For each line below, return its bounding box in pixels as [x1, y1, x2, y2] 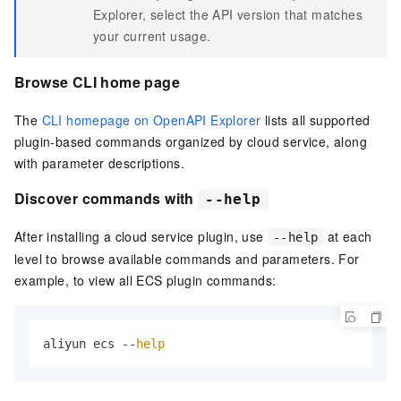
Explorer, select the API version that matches [93, 5, 363, 24]
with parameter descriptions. [14, 154, 185, 173]
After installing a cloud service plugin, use [14, 226, 268, 245]
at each [323, 226, 372, 245]
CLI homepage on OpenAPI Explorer [41, 111, 261, 130]
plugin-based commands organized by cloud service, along [14, 132, 367, 151]
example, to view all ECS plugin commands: [14, 270, 277, 289]
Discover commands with [14, 188, 199, 209]
